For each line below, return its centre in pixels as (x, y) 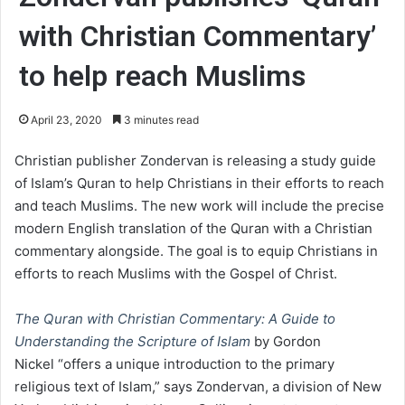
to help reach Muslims (162, 76)
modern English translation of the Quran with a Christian (193, 229)
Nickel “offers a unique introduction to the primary (174, 364)
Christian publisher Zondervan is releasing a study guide (195, 161)
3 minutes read (160, 120)
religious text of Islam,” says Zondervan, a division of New (198, 387)
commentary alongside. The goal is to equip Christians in (196, 251)
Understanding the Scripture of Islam (132, 342)
